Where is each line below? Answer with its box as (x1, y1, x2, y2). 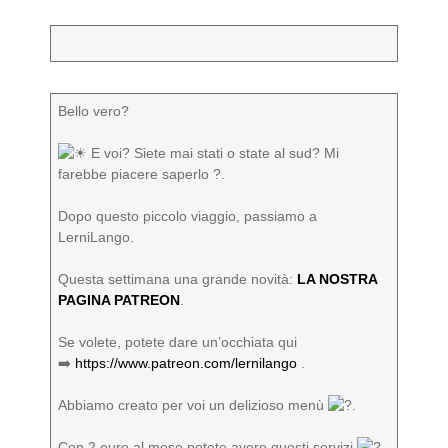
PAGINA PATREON (58, 292, 181, 308)
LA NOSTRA (297, 271, 378, 287)
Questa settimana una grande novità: (58, 271, 298, 287)
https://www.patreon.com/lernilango (75, 355, 298, 371)
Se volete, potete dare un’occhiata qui (58, 334, 298, 350)
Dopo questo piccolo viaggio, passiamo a (58, 208, 318, 224)
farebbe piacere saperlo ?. (58, 166, 226, 182)
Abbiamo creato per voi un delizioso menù (58, 397, 329, 413)
